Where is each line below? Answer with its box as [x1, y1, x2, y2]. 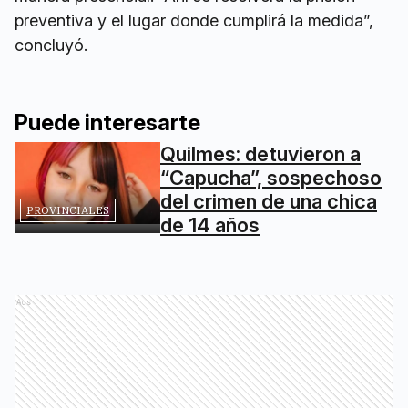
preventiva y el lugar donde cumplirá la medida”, [15, 11, 373, 30]
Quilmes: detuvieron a [160, 142, 361, 166]
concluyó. [15, 36, 87, 55]
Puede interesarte [15, 109, 200, 136]
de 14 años [160, 213, 260, 237]
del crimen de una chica [160, 189, 377, 213]
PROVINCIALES [26, 203, 109, 217]
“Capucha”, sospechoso [160, 166, 382, 189]
